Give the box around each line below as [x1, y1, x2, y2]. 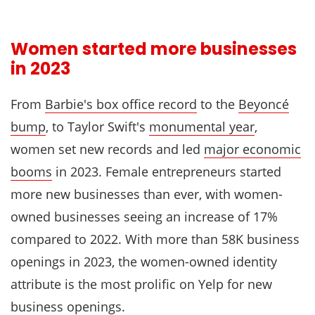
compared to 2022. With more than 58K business [11, 231, 300, 248]
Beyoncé [238, 96, 289, 113]
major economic [204, 141, 301, 158]
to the [197, 96, 238, 113]
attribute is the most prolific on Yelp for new [11, 276, 272, 293]
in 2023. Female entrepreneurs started [52, 163, 281, 181]
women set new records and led [11, 141, 204, 158]
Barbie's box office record [45, 96, 197, 113]
